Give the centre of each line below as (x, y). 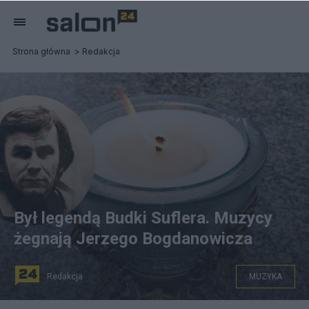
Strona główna (41, 51)
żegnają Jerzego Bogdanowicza (133, 239)
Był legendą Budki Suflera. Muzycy (143, 218)
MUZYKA (266, 277)
